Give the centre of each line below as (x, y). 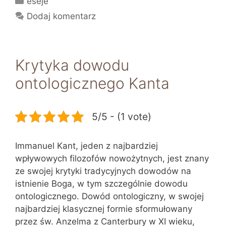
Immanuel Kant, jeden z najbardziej (87, 146)
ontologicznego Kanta (92, 83)
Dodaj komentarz (62, 16)
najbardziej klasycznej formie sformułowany (104, 209)
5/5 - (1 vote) (122, 117)
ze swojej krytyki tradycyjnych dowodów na (103, 171)
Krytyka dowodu (72, 65)
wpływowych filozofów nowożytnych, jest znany (112, 158)
